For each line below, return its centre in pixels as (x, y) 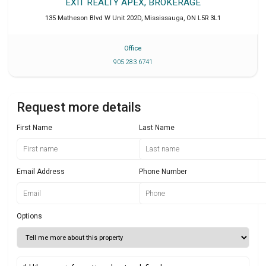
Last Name (157, 127)
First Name (34, 127)
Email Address (41, 172)
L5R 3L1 (209, 18)
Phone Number (163, 172)
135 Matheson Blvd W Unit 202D (93, 18)
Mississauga (164, 18)
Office (133, 48)
